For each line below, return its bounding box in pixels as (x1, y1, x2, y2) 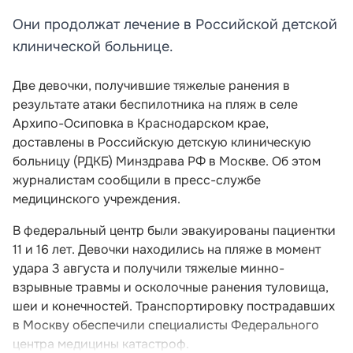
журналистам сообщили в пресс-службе (13, 171, 261, 188)
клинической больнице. (13, 37, 173, 55)
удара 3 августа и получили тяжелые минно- (13, 259, 284, 277)
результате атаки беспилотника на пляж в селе (13, 95, 298, 113)
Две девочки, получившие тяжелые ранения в (13, 76, 290, 94)
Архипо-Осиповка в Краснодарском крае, (13, 114, 269, 132)
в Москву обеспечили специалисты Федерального (13, 316, 319, 333)
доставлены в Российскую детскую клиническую (13, 133, 311, 150)
